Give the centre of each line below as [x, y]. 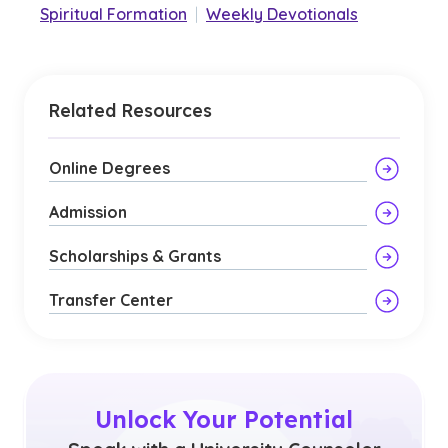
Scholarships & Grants [135, 256]
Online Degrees [109, 168]
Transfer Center [111, 300]
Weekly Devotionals [282, 14]
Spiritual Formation [113, 14]
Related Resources [130, 110]
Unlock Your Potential [224, 419]
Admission [88, 212]
